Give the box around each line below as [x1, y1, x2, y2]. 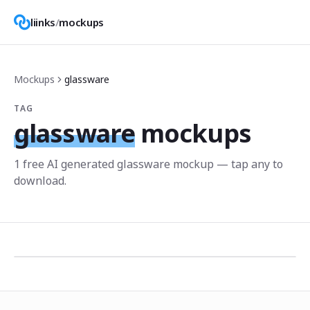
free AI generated [20, 156, 117, 172]
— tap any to [214, 156, 283, 172]
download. [14, 173, 66, 188]
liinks [30, 15, 55, 29]
